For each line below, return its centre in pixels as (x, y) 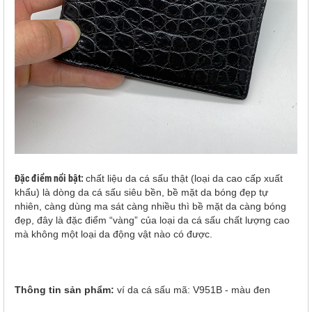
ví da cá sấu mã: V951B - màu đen (194, 290)
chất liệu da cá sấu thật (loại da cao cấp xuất (184, 178)
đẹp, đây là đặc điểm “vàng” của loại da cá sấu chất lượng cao (152, 220)
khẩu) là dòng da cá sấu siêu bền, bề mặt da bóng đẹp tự (141, 192)
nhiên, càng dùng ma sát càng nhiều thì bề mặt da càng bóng (150, 206)
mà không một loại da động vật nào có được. (114, 234)
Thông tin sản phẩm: (66, 290)
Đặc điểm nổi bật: (50, 178)
